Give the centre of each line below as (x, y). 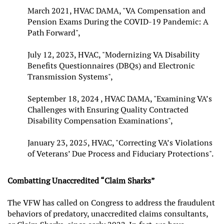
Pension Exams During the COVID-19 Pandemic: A (118, 21)
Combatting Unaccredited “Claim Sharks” (81, 181)
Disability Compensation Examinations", (100, 120)
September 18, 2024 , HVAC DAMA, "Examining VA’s (120, 98)
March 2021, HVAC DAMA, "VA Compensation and (116, 10)
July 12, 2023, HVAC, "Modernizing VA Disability (113, 54)
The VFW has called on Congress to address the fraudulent (111, 203)
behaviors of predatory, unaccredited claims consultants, (108, 214)
